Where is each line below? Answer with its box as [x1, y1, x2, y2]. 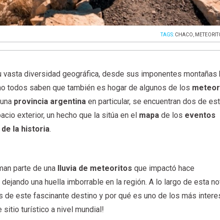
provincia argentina [14, 96, 86, 106]
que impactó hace [132, 164, 195, 173]
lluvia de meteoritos [57, 164, 133, 173]
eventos [185, 110, 216, 120]
